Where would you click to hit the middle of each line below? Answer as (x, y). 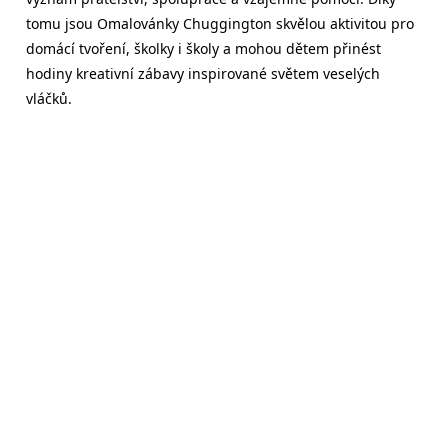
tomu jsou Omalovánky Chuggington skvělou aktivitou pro (220, 23)
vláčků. (49, 98)
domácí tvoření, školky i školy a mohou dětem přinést (203, 48)
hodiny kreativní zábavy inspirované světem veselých (203, 73)
